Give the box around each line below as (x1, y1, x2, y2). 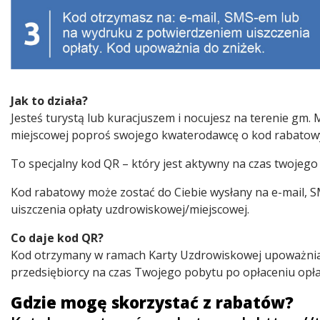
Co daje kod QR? (11, 229, 104, 246)
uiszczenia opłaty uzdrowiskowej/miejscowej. (11, 201, 249, 217)
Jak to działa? (11, 92, 88, 109)
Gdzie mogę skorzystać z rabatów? (11, 291, 294, 313)
